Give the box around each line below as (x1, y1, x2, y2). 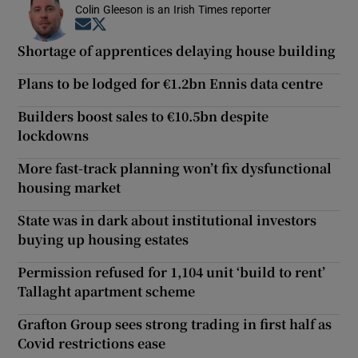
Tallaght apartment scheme (18, 281, 196, 300)
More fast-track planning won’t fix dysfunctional (18, 158, 332, 177)
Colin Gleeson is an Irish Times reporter (75, 3, 272, 15)
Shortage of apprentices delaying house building (18, 41, 336, 60)
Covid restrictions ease (18, 333, 166, 352)
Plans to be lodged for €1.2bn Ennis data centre (18, 74, 324, 93)
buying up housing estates (18, 229, 189, 249)
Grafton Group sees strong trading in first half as (18, 314, 332, 333)
